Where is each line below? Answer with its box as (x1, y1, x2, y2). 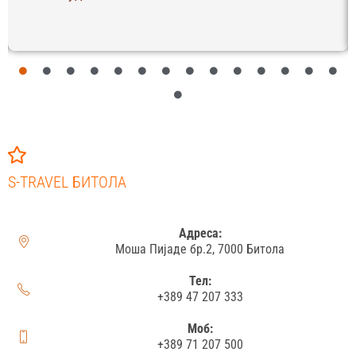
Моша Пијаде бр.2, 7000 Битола (115, 242, 284, 257)
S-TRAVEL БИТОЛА (8, 172, 126, 192)
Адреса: (178, 226, 222, 242)
